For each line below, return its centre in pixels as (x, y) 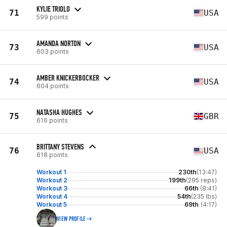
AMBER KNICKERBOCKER (68, 78)
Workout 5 (52, 204)
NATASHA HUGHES (59, 112)
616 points (52, 120)
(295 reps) (201, 180)
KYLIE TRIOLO (53, 9)
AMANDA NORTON (59, 43)
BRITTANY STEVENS (60, 147)
